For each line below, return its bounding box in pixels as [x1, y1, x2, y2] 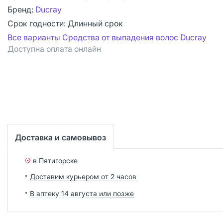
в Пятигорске [33, 156, 78, 165]
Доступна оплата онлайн [7, 44, 101, 54]
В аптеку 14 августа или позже [30, 189, 134, 198]
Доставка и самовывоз [15, 132, 106, 142]
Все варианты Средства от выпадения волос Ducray [7, 32, 207, 42]
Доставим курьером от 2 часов [30, 172, 136, 181]
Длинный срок [68, 18, 123, 28]
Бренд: [7, 4, 35, 14]
